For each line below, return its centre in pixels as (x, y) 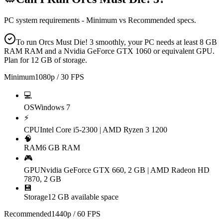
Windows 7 (52, 108)
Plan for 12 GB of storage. (46, 60)
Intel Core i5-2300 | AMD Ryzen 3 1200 (104, 130)
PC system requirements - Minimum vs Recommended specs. (100, 20)
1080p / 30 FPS (59, 77)
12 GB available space (83, 197)
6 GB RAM (61, 148)
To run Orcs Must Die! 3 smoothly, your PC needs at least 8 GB (116, 42)
